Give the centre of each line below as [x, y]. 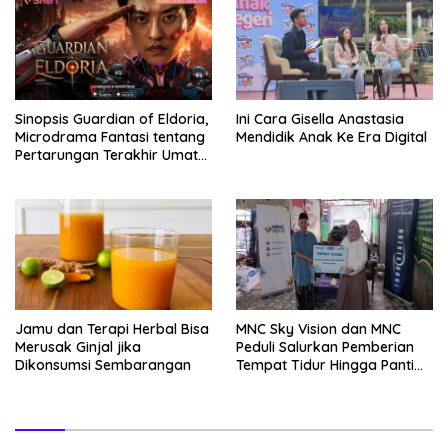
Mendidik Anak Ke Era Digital [331, 136]
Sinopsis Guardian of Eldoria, [111, 118]
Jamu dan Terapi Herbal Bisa [112, 328]
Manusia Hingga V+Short [96, 172]
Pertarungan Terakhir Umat [106, 154]
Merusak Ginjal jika [78, 346]
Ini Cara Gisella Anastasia [320, 118]
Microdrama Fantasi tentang [110, 136]
